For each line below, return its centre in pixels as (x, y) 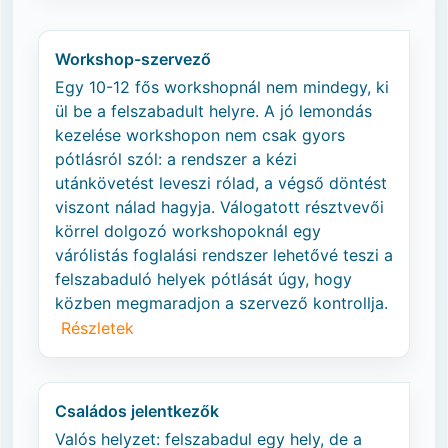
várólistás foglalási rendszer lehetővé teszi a (224, 255)
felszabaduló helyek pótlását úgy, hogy (203, 279)
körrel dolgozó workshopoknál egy (188, 231)
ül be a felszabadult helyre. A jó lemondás (213, 111)
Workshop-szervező (133, 59)
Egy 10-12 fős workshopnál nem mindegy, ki (222, 87)
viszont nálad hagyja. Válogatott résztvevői (219, 207)
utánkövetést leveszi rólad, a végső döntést (221, 183)
